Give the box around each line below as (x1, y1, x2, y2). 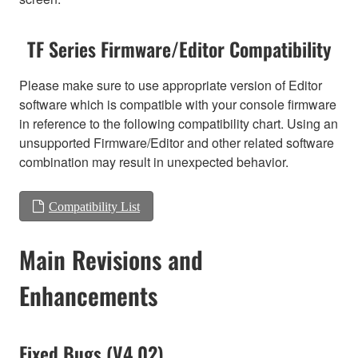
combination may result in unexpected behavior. (19, 152, 288, 171)
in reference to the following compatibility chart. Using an (19, 113, 338, 133)
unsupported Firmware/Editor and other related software (19, 133, 334, 152)
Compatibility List (49, 199, 140, 213)
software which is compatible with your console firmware (19, 94, 336, 113)
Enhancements (19, 276, 157, 313)
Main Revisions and (19, 241, 203, 277)
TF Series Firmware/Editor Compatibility (27, 34, 331, 63)
